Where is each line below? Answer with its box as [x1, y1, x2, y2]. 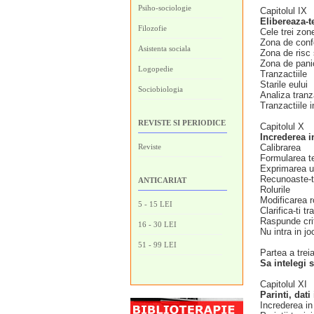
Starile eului [260, 79, 308, 90]
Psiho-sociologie [138, 4, 191, 12]
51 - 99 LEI [138, 240, 177, 249]
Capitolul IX [260, 6, 307, 16]
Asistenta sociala [138, 44, 191, 53]
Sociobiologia [138, 85, 183, 93]
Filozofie [138, 24, 167, 32]
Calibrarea [260, 142, 301, 153]
